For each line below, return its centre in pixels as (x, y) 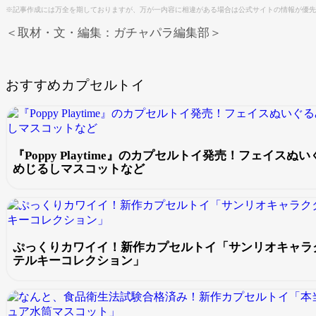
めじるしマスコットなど (79, 169)
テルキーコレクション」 (79, 261)
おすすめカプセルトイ (75, 85)
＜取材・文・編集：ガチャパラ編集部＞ (114, 33)
